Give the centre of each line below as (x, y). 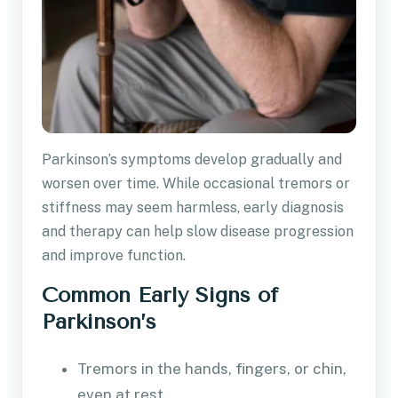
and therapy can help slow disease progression (198, 232)
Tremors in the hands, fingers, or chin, (212, 369)
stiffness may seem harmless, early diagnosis (193, 208)
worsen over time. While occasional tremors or (196, 184)
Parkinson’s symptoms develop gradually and (192, 160)
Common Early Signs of (160, 295)
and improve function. (114, 256)
